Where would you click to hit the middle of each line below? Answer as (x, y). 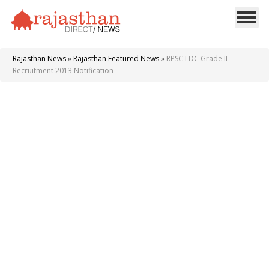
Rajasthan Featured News (116, 59)
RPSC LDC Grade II (197, 59)
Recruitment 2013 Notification (63, 71)
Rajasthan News (39, 59)
